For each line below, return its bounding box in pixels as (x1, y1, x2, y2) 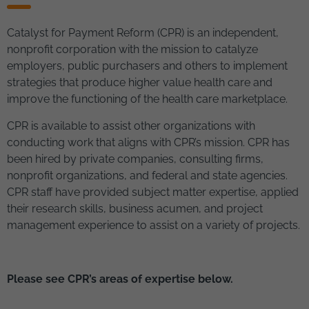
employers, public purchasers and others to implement (7, 59, 288, 72)
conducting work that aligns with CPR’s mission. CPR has (7, 135, 290, 149)
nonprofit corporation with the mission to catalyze (7, 42, 258, 56)
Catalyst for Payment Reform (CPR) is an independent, (7, 26, 279, 39)
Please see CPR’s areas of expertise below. (7, 272, 233, 286)
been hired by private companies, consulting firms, (7, 152, 263, 166)
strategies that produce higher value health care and (7, 75, 272, 89)
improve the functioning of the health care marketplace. (7, 92, 288, 106)
